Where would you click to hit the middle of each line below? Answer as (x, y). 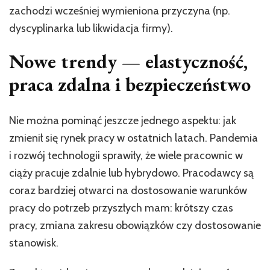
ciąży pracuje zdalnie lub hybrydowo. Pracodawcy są (131, 173)
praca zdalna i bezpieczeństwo (130, 85)
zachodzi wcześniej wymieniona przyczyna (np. (120, 11)
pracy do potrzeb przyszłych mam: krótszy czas (121, 208)
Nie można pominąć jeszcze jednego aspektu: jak (123, 120)
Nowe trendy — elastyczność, (128, 62)
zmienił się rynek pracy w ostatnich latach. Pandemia (133, 138)
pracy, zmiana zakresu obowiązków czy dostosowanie (135, 225)
